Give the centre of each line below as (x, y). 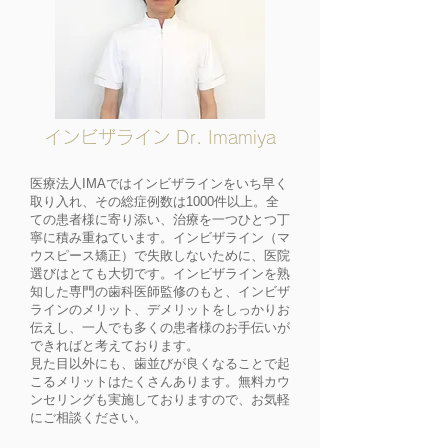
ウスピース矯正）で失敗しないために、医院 (160, 255)
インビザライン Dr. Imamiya (160, 137)
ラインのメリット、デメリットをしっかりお (160, 309)
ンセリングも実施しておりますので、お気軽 (160, 399)
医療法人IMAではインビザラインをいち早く (159, 183)
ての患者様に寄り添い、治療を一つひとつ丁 (160, 219)
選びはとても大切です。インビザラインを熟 (160, 273)
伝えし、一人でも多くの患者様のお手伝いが (160, 327)
